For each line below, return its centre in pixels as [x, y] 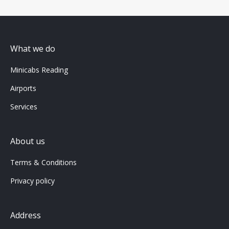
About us [28, 141]
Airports [23, 88]
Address [26, 215]
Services [24, 106]
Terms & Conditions [43, 162]
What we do [33, 48]
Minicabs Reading [39, 70]
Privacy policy [32, 180]
